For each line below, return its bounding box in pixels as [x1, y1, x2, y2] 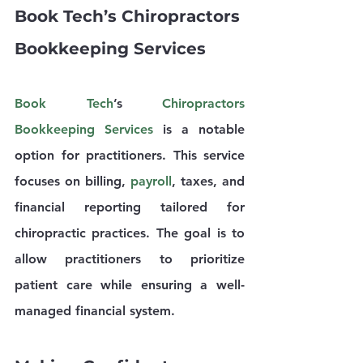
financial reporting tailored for [15, 199, 245, 215]
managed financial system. [15, 302, 175, 318]
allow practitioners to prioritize [15, 250, 245, 267]
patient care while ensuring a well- [15, 276, 245, 293]
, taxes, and [172, 173, 245, 189]
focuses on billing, [15, 173, 130, 189]
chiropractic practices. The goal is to [15, 224, 245, 241]
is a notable [153, 121, 245, 137]
